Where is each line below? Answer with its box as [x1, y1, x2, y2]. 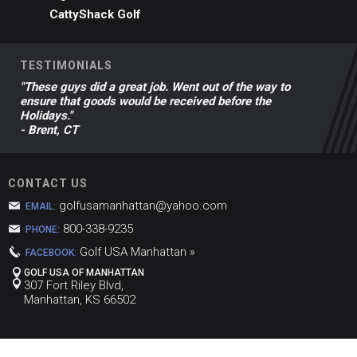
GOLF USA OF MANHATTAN [24, 266, 144, 278]
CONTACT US [8, 176, 88, 190]
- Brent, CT [20, 122, 78, 137]
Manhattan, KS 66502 [24, 292, 135, 307]
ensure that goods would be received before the [20, 93, 271, 108]
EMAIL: [25, 200, 56, 212]
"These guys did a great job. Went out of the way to [20, 79, 290, 94]
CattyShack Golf [49, 6, 141, 22]
